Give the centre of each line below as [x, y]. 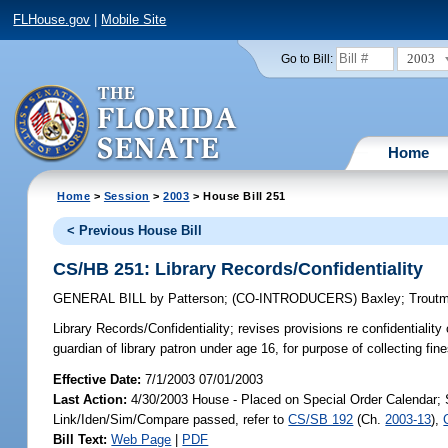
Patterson [194, 299]
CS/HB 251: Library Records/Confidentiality [238, 268]
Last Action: [90, 399]
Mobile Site [134, 20]
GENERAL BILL [102, 299]
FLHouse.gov [52, 20]
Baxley [381, 299]
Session [126, 195]
